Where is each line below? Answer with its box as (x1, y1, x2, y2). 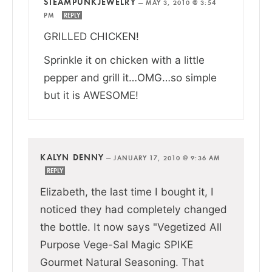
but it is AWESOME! (44, 88, 138, 101)
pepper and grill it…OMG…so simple (44, 70, 217, 84)
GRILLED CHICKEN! (44, 29, 139, 42)
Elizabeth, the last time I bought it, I (40, 185, 214, 198)
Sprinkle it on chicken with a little (44, 53, 205, 66)
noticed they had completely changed (40, 202, 227, 216)
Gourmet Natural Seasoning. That (40, 255, 204, 268)
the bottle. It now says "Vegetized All (40, 220, 222, 233)
